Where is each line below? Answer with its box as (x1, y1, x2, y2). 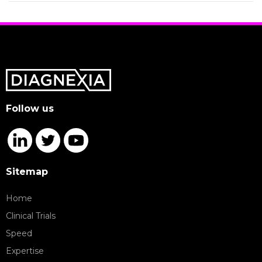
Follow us (6, 103, 54, 114)
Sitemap (6, 166, 48, 177)
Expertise (6, 246, 44, 256)
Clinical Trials (6, 211, 56, 221)
